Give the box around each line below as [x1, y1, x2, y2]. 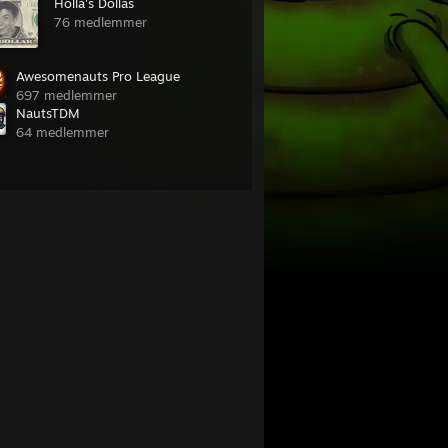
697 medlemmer [16, 87, 117, 103]
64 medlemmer [16, 124, 109, 140]
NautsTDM [16, 105, 80, 121]
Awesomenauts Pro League [16, 68, 180, 84]
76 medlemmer [54, 14, 147, 30]
